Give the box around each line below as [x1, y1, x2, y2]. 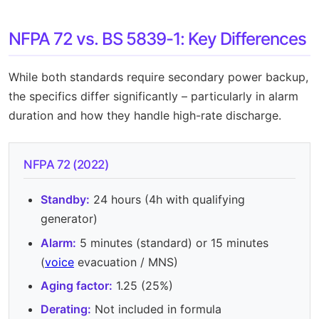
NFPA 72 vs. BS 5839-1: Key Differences [9, 28, 306, 50]
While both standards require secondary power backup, [9, 70, 308, 85]
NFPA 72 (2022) [23, 157, 108, 172]
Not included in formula [91, 302, 221, 317]
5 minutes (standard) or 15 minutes [76, 235, 268, 250]
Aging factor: [41, 278, 113, 293]
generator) [41, 211, 98, 226]
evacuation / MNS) [74, 254, 178, 269]
